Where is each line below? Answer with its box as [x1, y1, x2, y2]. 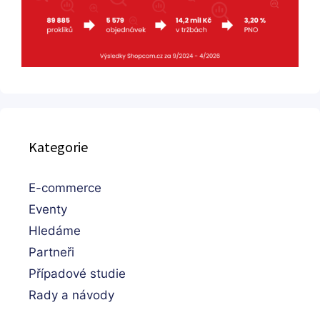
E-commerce [29, 181, 101, 196]
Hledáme [29, 224, 81, 239]
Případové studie [29, 266, 126, 281]
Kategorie [29, 138, 88, 156]
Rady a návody [29, 288, 114, 303]
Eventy [29, 202, 67, 217]
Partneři [29, 245, 74, 260]
